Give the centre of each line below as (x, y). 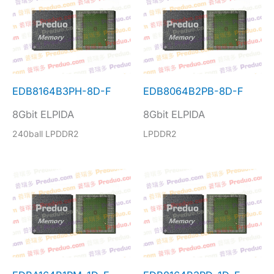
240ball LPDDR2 (46, 134)
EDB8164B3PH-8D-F (62, 91)
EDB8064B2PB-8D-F (193, 91)
